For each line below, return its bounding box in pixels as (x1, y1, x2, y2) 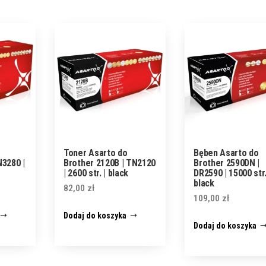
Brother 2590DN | (194, 157, 260, 169)
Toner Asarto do (64, 147, 128, 159)
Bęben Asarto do (194, 147, 259, 159)
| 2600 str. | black (64, 167, 129, 179)
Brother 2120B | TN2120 (64, 157, 156, 169)
